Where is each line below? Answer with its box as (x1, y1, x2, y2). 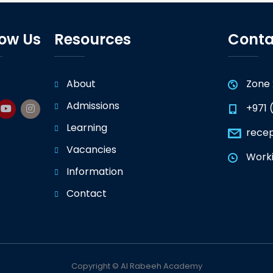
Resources (54, 29, 131, 49)
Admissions (66, 99, 119, 113)
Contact (66, 186, 107, 200)
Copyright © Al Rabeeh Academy (71, 260, 202, 272)
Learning (66, 121, 107, 135)
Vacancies (66, 143, 116, 157)
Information (66, 165, 123, 179)
